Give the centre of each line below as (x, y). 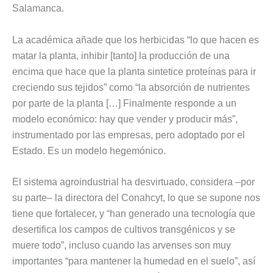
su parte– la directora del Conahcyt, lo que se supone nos (136, 198)
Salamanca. (38, 9)
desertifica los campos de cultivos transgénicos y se (124, 230)
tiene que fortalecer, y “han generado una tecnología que (134, 214)
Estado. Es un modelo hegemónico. (89, 151)
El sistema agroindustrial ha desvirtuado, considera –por (133, 182)
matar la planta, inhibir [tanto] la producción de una (121, 55)
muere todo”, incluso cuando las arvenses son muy (122, 246)
